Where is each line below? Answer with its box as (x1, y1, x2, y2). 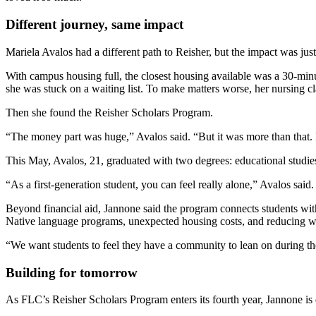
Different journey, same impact (6, 17, 187, 32)
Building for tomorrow (6, 265, 141, 280)
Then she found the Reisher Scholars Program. (6, 106, 216, 119)
